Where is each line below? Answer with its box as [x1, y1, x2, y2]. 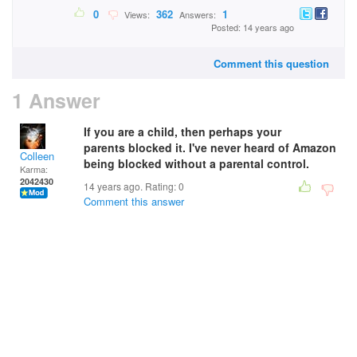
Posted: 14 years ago [211, 21, 294, 34]
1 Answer [12, 86, 100, 115]
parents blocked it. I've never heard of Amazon [84, 139, 336, 155]
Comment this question [214, 56, 329, 71]
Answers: [177, 8, 218, 22]
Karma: [20, 163, 48, 175]
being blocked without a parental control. [84, 155, 312, 171]
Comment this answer [84, 194, 184, 209]
